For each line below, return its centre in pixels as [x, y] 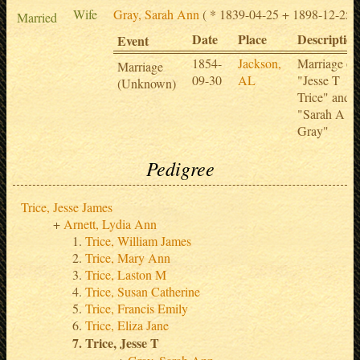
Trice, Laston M [126, 275]
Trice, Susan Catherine [143, 292]
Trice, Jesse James [67, 207]
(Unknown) [147, 83]
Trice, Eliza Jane [127, 325]
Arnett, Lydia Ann [110, 224]
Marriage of [327, 63]
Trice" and [324, 96]
